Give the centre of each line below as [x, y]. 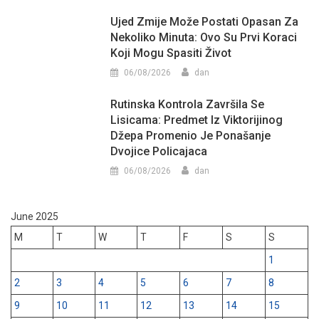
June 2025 [35, 216]
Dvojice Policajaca [159, 151]
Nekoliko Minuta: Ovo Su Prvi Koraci [204, 37]
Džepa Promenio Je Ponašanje [191, 135]
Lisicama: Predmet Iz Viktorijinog [197, 120]
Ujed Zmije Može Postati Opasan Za [205, 21]
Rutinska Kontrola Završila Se [188, 104]
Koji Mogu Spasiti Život [171, 53]
